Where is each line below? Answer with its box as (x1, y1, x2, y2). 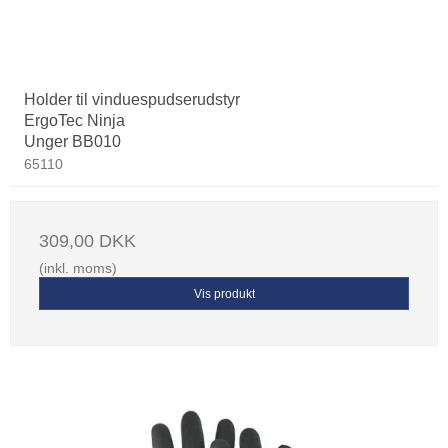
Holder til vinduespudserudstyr (24, 91, 240, 109)
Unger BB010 (24, 133, 121, 151)
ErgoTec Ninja (24, 112, 125, 130)
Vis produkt (193, 286, 255, 301)
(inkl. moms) (39, 260, 117, 277)
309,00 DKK (39, 231, 136, 252)
